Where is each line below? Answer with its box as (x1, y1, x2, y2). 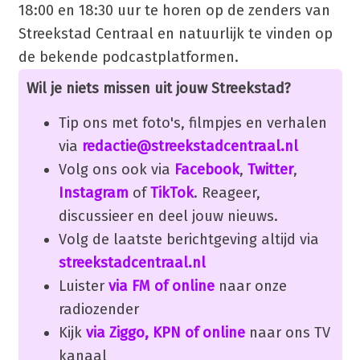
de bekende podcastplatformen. (18, 47, 239, 66)
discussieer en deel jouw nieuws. (58, 207, 278, 225)
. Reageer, (193, 183, 260, 202)
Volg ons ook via (58, 160, 174, 178)
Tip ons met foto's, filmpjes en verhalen (58, 113, 327, 132)
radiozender (58, 300, 139, 318)
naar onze (214, 276, 287, 295)
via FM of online (108, 276, 215, 295)
